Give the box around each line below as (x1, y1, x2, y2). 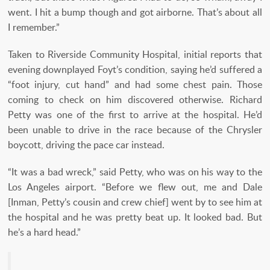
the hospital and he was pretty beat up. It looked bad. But (8, 210, 262, 224)
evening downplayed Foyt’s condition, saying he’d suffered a (8, 63, 262, 77)
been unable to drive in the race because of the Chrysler (8, 123, 262, 137)
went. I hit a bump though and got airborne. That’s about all (8, 5, 262, 19)
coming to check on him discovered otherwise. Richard (8, 93, 262, 107)
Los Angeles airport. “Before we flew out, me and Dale (8, 180, 262, 194)
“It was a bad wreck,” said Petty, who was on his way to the (8, 165, 262, 179)
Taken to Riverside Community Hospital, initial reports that (8, 48, 262, 61)
